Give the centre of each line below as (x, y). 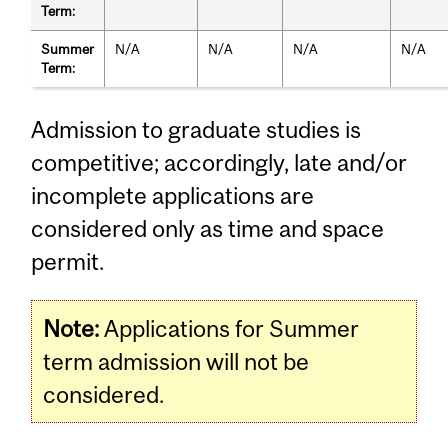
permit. (68, 261)
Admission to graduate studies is (196, 129)
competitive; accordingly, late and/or (219, 162)
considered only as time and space (208, 228)
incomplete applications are (173, 195)
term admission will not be (176, 362)
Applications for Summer (229, 329)
